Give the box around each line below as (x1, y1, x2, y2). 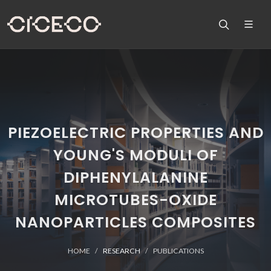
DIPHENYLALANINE (63, 167, 208, 188)
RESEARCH (102, 246, 140, 255)
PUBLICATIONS (152, 246, 204, 255)
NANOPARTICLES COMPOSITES (15, 212, 256, 233)
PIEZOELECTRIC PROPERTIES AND (7, 122, 264, 143)
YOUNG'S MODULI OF (53, 145, 218, 166)
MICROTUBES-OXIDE (54, 189, 217, 211)
